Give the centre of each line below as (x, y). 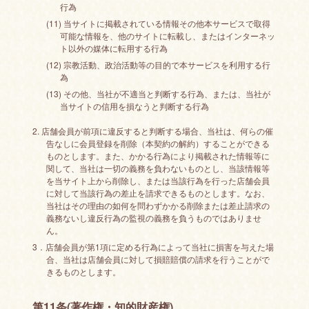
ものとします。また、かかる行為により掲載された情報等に (158, 156)
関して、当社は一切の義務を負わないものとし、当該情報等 (158, 168)
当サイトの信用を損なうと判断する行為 (134, 106)
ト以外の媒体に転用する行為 (113, 48)
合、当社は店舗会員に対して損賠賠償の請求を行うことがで (158, 259)
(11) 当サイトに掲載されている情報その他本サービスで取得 (158, 23)
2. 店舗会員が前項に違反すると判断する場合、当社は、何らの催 (152, 131)
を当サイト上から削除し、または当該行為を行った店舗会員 (158, 180)
